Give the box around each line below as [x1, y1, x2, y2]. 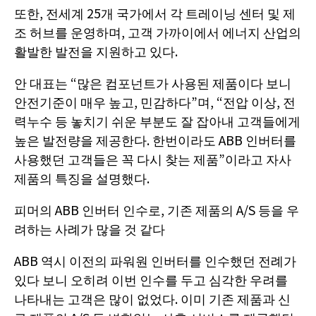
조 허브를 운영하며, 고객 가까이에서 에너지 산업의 [14, 22, 301, 41]
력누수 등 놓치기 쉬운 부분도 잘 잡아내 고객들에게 [14, 111, 300, 130]
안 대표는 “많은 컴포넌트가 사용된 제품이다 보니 [14, 73, 291, 92]
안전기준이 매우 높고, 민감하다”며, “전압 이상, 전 [14, 92, 296, 111]
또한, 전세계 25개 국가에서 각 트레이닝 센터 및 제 [14, 3, 296, 22]
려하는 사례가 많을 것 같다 [14, 219, 165, 238]
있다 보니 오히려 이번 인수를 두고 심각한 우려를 [14, 269, 288, 288]
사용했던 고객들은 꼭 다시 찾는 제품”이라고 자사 [14, 149, 291, 168]
